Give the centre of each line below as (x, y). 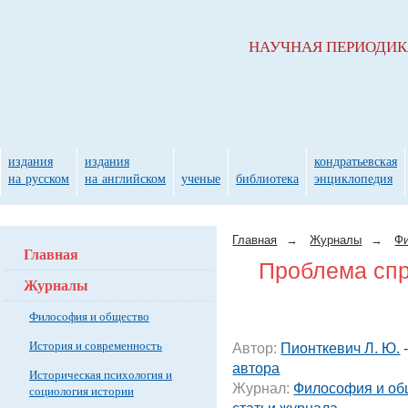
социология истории (82, 391)
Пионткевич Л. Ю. (341, 347)
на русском (39, 178)
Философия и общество (89, 316)
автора (256, 367)
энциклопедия (353, 178)
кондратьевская (356, 161)
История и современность (96, 345)
